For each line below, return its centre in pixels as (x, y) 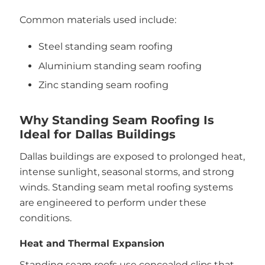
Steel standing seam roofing (106, 46)
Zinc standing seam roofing (104, 85)
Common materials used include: (98, 20)
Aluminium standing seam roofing (120, 66)
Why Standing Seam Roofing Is (117, 120)
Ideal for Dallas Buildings (97, 134)
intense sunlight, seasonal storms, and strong (127, 172)
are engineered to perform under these (113, 203)
